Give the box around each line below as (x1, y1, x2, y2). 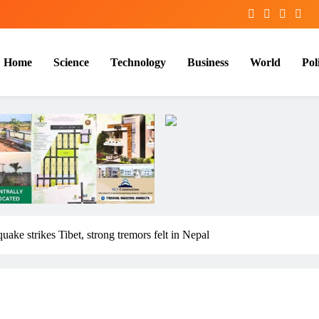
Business (187, 56, 229, 68)
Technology (110, 56, 166, 68)
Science (53, 56, 89, 68)
